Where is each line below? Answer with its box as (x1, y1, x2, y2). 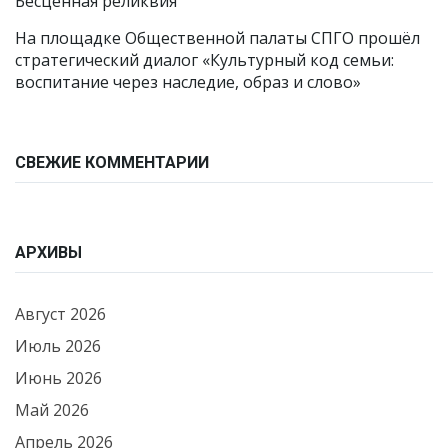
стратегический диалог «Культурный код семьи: (15, 49, 394, 71)
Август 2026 (15, 303, 106, 325)
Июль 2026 (15, 335, 101, 357)
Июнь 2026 (15, 367, 102, 389)
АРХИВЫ (15, 243, 82, 262)
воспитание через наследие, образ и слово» (15, 71, 361, 93)
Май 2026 (15, 399, 89, 421)
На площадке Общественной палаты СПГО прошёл (15, 27, 420, 49)
